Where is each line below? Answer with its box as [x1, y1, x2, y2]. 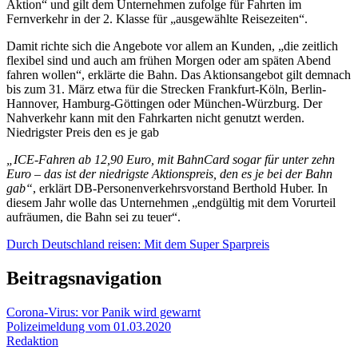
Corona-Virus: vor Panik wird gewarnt [6, 305, 201, 320]
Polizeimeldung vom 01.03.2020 [6, 320, 171, 334]
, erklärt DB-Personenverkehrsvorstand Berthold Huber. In [33, 181, 328, 196]
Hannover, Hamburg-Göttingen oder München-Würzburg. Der [6, 97, 322, 111]
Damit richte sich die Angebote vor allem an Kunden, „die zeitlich [6, 39, 338, 54]
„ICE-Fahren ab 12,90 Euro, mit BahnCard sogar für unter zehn [6, 153, 335, 167]
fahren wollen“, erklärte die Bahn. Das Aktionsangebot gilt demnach [6, 68, 351, 82]
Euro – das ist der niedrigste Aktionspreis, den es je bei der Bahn [6, 167, 332, 181]
